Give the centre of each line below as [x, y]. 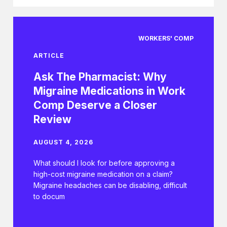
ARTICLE [49, 56]
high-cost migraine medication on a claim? [103, 174]
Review [52, 120]
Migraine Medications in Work [109, 91]
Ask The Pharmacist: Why [100, 77]
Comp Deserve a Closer [95, 105]
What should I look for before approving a [104, 163]
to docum [49, 197]
